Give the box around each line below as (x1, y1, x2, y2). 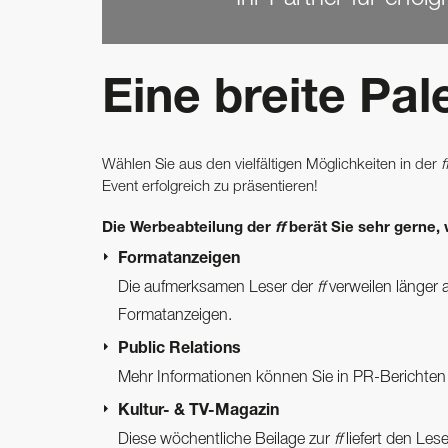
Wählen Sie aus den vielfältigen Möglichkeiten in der (102, 157, 441, 172)
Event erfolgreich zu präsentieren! (102, 179, 318, 194)
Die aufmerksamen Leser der (118, 281, 317, 296)
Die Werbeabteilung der (102, 221, 275, 237)
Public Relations (118, 341, 241, 358)
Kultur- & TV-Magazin (118, 403, 279, 420)
